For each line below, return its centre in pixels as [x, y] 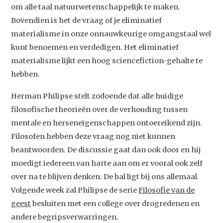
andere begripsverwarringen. [65, 217]
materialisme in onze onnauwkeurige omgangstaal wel [111, 34]
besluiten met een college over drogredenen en [115, 204]
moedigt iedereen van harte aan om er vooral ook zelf [107, 164]
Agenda [111, 87]
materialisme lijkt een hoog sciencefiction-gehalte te [107, 60]
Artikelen [111, 142]
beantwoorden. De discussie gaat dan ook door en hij [106, 150]
